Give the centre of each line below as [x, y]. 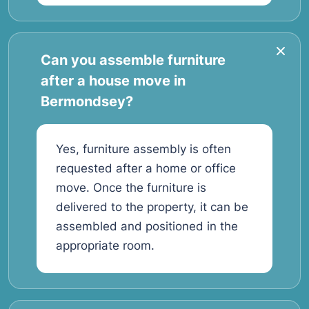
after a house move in [113, 81]
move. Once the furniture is [131, 188]
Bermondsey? [87, 101]
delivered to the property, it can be [152, 207]
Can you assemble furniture [133, 60]
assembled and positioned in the [147, 226]
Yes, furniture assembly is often [143, 149]
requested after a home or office [146, 168]
